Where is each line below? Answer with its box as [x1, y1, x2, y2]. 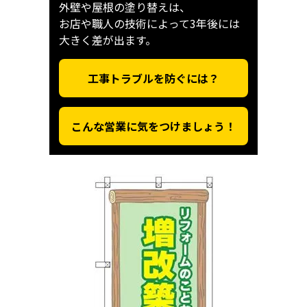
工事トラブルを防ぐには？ [88, 70, 219, 87]
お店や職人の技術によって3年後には [59, 15, 240, 32]
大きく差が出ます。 [59, 32, 156, 49]
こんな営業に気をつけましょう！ [71, 118, 236, 135]
